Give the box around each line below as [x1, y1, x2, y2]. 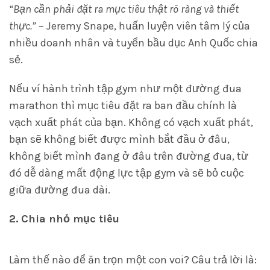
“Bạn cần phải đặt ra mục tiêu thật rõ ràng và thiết [9, 2, 239, 16]
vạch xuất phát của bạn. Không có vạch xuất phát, [9, 116, 253, 129]
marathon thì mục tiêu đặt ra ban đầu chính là [9, 99, 237, 112]
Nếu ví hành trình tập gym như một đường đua [9, 82, 242, 95]
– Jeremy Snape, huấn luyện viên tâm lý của [36, 19, 250, 33]
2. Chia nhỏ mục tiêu [9, 212, 119, 225]
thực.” [9, 19, 36, 33]
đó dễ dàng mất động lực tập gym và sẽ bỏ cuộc [9, 166, 244, 180]
